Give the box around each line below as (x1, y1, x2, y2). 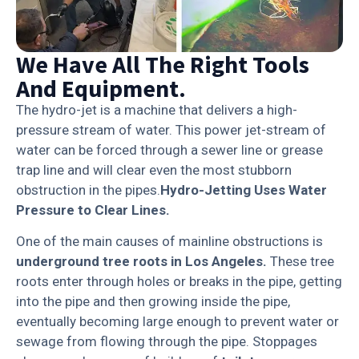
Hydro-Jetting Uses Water (160, 182, 327, 199)
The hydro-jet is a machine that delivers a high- (16, 102, 297, 119)
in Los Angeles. (167, 253, 267, 270)
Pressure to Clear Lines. (16, 202, 170, 219)
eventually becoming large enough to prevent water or (16, 313, 339, 330)
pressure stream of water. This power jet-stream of (16, 122, 326, 139)
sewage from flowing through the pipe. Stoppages (16, 333, 317, 350)
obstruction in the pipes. (16, 182, 160, 199)
